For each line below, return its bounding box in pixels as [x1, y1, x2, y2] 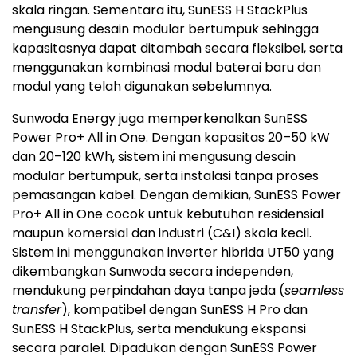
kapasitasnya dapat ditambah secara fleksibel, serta [12, 39, 343, 58]
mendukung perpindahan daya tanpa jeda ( [12, 281, 284, 300]
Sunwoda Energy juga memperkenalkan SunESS [12, 109, 308, 128]
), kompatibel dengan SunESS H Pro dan [61, 300, 308, 320]
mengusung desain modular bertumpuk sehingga [12, 20, 319, 39]
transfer [12, 300, 61, 320]
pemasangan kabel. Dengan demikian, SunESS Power [12, 186, 341, 205]
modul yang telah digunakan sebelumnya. [12, 77, 272, 96]
